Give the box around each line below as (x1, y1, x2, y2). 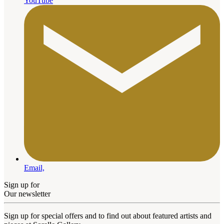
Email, (24, 163, 44, 172)
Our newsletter (4, 189, 50, 198)
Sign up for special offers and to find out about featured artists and (4, 211, 211, 220)
